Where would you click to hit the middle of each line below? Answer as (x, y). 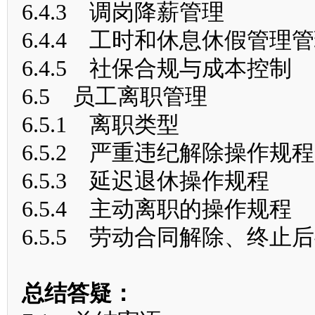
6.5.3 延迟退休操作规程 (146, 181)
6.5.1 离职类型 (101, 124)
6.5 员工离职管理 (115, 96)
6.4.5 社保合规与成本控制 (157, 68)
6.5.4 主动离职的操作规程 (157, 209)
